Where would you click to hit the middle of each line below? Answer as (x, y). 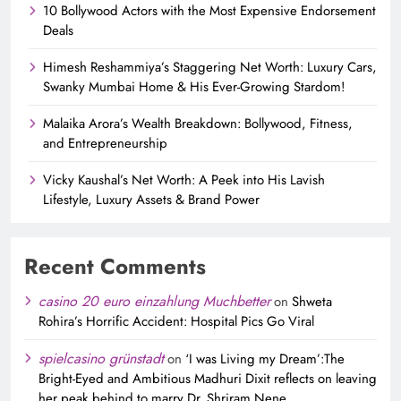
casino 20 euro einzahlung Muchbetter (154, 302)
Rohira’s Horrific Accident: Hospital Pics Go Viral (176, 322)
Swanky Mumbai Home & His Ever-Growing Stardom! (194, 87)
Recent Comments (115, 267)
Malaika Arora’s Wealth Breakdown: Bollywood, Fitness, (198, 124)
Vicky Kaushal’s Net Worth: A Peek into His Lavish (184, 180)
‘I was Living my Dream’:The (265, 359)
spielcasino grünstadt (101, 359)
